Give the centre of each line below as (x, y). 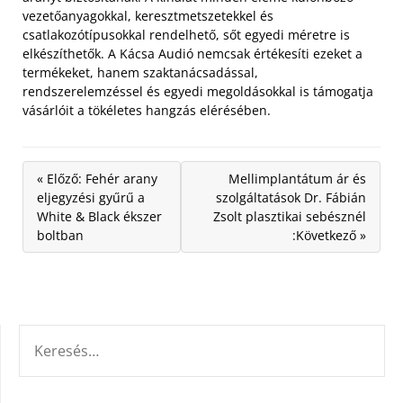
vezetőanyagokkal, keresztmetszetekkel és (148, 16)
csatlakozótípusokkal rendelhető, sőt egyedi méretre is (186, 35)
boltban (60, 235)
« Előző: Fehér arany (97, 179)
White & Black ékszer (99, 216)
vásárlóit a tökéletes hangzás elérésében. (147, 110)
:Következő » (329, 235)
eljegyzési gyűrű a (91, 197)
